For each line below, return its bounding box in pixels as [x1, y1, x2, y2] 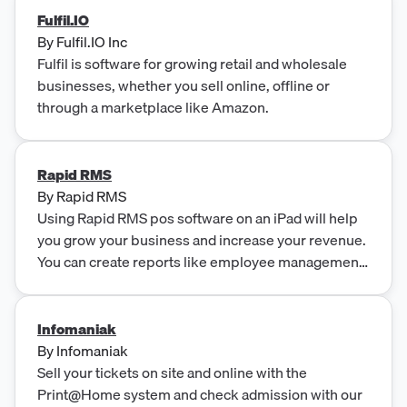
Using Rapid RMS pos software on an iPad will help [37, 205, 358, 230]
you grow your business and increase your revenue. [37, 227, 366, 252]
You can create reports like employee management [37, 249, 363, 273]
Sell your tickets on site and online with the [37, 360, 307, 384]
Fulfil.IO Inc [56, 29, 127, 54]
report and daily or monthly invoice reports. [37, 271, 313, 295]
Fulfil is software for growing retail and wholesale [37, 51, 347, 75]
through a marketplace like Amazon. [37, 94, 269, 119]
